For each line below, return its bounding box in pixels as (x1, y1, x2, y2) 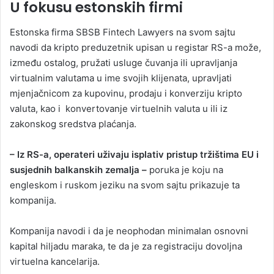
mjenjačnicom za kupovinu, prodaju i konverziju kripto (10, 87, 242, 99)
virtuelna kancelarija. (10, 255, 100, 267)
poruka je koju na (147, 163, 223, 176)
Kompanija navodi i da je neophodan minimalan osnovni (10, 224, 248, 237)
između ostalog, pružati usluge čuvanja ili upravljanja (10, 56, 237, 68)
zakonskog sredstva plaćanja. (10, 117, 136, 130)
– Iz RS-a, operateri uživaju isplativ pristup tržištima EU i (10, 148, 259, 160)
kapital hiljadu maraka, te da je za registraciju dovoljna (10, 240, 242, 252)
